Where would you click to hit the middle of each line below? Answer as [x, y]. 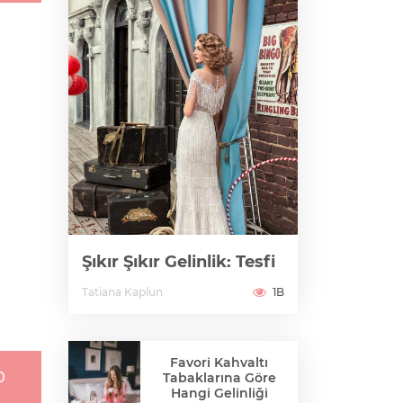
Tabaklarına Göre [219, 377]
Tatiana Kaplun [122, 292]
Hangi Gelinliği [219, 393]
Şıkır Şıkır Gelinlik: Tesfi [179, 262]
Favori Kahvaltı [219, 362]
